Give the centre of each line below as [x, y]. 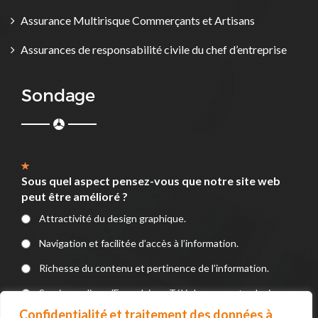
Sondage [59, 95]
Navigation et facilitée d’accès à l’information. [139, 243]
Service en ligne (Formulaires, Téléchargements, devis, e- [164, 293]
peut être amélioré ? [75, 196]
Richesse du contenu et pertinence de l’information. [154, 268]
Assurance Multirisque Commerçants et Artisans [138, 20]
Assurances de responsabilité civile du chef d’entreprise [154, 49]
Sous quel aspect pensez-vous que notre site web [151, 181]
